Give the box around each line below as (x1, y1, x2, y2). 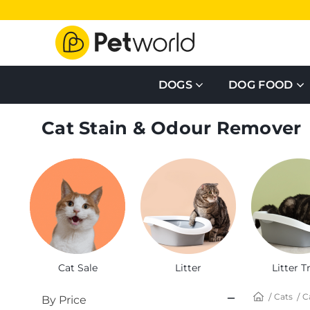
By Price (42, 293, 86, 307)
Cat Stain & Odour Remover (42, 117, 302, 139)
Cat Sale (57, 262, 98, 275)
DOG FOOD (228, 77, 293, 91)
